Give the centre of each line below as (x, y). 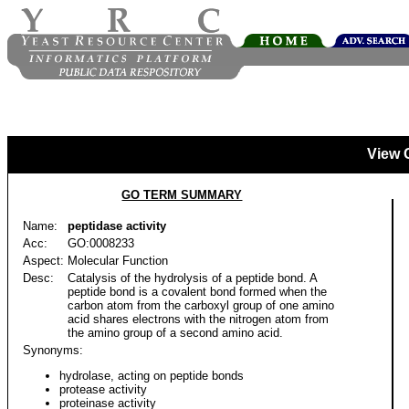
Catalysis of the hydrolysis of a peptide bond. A (192, 278)
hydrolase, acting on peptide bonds (152, 376)
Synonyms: (53, 350)
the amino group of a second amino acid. (175, 333)
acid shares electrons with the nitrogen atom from (198, 319)
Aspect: (43, 261)
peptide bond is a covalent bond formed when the (197, 292)
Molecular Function (118, 261)
